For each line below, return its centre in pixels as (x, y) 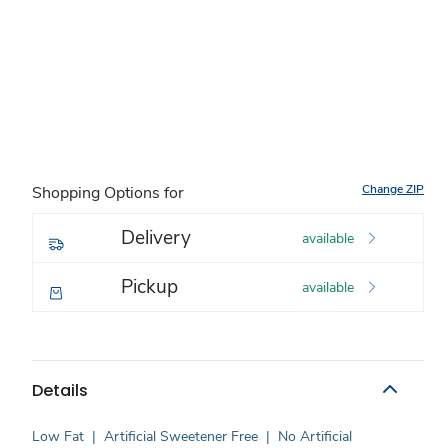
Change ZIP (393, 189)
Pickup (149, 287)
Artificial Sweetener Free (181, 436)
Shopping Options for (108, 193)
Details (60, 390)
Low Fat (58, 436)
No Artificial (315, 436)
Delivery (156, 238)
